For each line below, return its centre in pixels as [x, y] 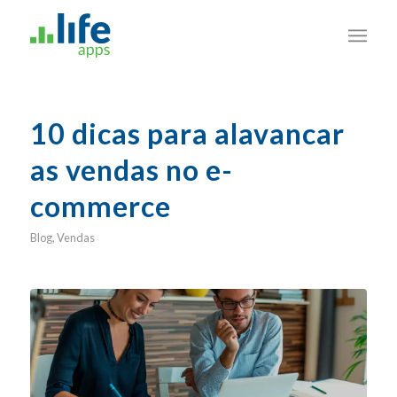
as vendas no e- [131, 170]
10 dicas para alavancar [187, 133]
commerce [100, 206]
